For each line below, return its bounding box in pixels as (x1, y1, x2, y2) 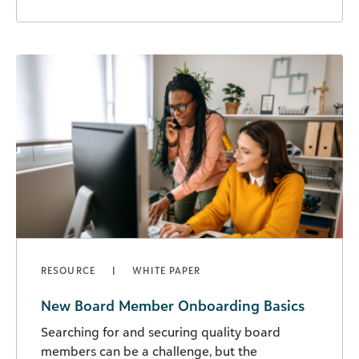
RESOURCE (41, 264, 99, 277)
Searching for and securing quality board (41, 324, 280, 341)
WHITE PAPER (132, 264, 201, 277)
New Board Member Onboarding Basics (41, 296, 305, 315)
